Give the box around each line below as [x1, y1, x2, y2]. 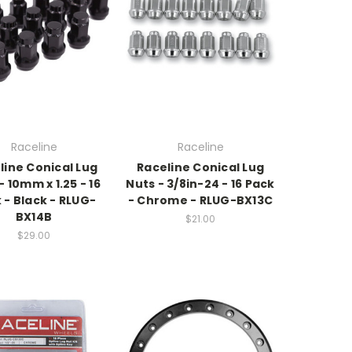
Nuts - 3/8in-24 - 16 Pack [126, 176, 275, 192]
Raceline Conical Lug [137, 159, 264, 176]
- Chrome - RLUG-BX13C [127, 192, 273, 209]
